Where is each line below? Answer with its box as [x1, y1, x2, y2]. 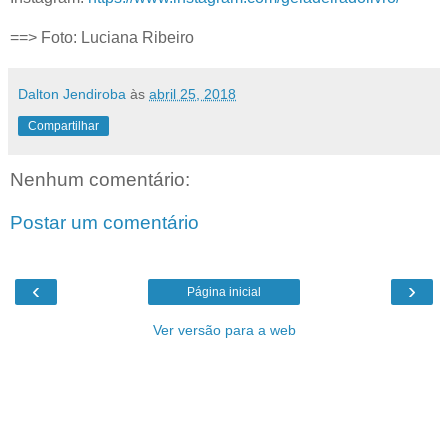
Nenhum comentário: [10, 168, 190, 190]
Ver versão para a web [152, 321, 296, 338]
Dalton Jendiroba [18, 85, 126, 102]
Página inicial [187, 284, 261, 299]
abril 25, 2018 [149, 85, 236, 102]
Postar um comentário [10, 212, 199, 234]
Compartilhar [28, 118, 99, 133]
